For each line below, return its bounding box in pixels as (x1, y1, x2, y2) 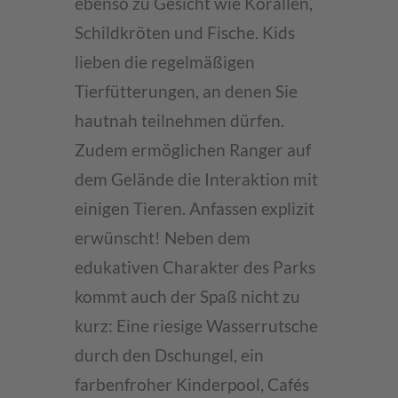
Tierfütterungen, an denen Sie (75, 82, 298, 101)
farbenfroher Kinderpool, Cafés (75, 375, 309, 394)
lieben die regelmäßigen (75, 52, 255, 72)
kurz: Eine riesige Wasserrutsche (75, 316, 318, 336)
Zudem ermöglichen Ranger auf (75, 140, 311, 160)
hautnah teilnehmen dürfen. (75, 111, 284, 131)
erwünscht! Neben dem (75, 228, 251, 248)
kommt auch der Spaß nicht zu (75, 287, 300, 306)
